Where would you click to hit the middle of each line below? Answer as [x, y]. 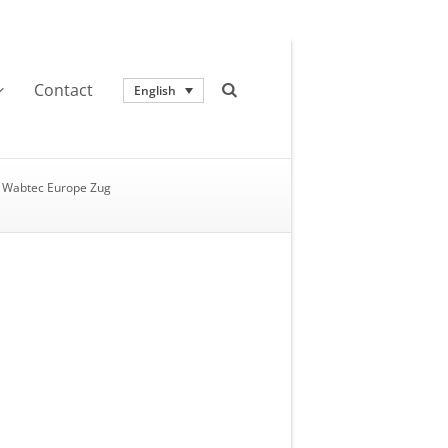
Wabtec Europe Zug [56, 187]
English [155, 90]
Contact [64, 89]
